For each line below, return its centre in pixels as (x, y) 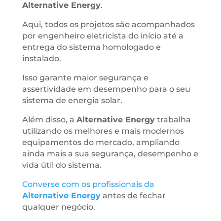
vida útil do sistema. (62, 165)
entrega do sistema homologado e (91, 47)
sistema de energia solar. (72, 100)
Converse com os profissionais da (88, 184)
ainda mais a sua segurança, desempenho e (110, 154)
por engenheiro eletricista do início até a (103, 36)
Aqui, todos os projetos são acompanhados (108, 24)
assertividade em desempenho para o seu (106, 89)
